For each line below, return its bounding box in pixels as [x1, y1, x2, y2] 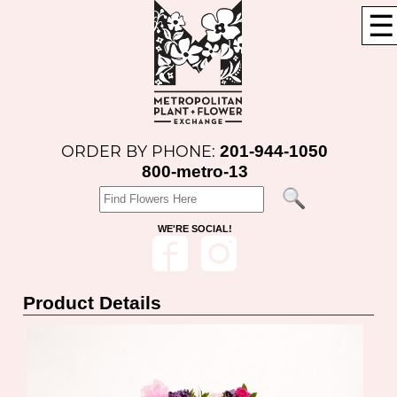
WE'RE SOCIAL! [157, 223, 232, 234]
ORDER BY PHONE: [61, 142, 221, 160]
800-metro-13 [141, 161, 248, 181]
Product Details [23, 292, 162, 313]
